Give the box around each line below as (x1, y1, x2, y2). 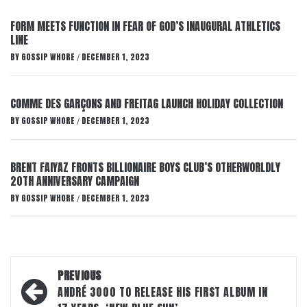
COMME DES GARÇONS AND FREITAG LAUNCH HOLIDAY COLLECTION (10, 95, 283, 112)
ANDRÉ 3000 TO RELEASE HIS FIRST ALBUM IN (58, 284, 268, 301)
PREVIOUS (58, 267, 102, 284)
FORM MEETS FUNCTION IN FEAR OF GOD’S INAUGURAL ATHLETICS (10, 18, 280, 35)
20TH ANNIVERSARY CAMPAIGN (10, 173, 139, 190)
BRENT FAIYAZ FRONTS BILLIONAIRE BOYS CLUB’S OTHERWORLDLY (10, 159, 280, 176)
